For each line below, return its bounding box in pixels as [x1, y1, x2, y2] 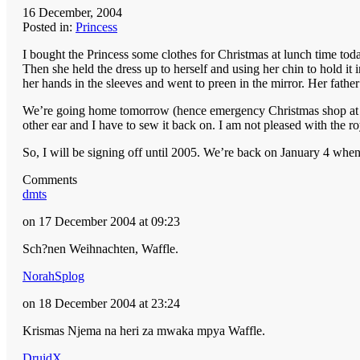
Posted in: [22, 19, 76, 34]
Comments [22, 172, 77, 186]
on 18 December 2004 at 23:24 [22, 296, 180, 310]
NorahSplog [22, 268, 84, 283]
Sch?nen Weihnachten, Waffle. [22, 241, 182, 256]
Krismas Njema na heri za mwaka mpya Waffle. [22, 323, 268, 337]
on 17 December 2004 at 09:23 [22, 214, 180, 228]
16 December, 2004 [22, 5, 122, 19]
